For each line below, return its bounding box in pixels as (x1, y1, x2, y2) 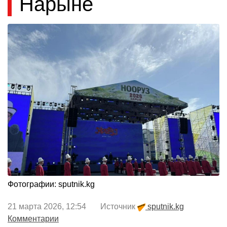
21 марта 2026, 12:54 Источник (8, 202, 137, 211)
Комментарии (8, 214, 59, 223)
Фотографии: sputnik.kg (8, 180, 95, 189)
